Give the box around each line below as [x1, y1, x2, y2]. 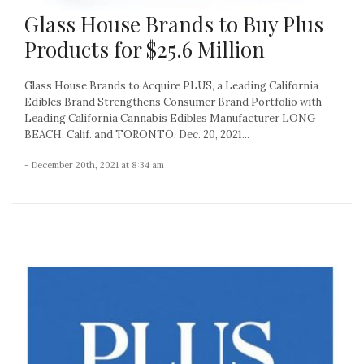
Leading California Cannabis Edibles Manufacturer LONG [24, 111, 315, 126]
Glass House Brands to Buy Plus [24, 10, 323, 39]
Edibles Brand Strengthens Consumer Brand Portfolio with [24, 95, 322, 110]
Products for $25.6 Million [24, 35, 265, 64]
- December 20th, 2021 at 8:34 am [24, 159, 164, 171]
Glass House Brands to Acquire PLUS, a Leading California [24, 79, 318, 93]
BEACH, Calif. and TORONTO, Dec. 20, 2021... [24, 128, 249, 142]
